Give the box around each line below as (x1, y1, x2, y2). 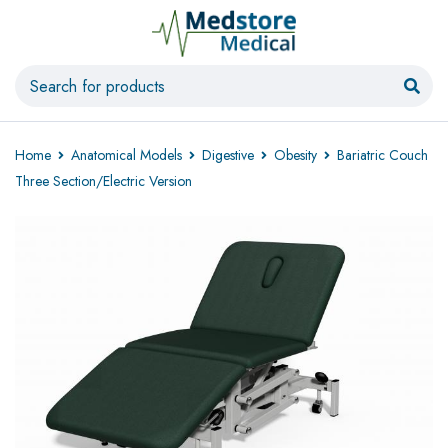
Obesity (274, 145, 317, 165)
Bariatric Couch (337, 145, 428, 165)
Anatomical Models (71, 145, 182, 165)
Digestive (202, 145, 254, 165)
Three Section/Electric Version (15, 171, 192, 191)
